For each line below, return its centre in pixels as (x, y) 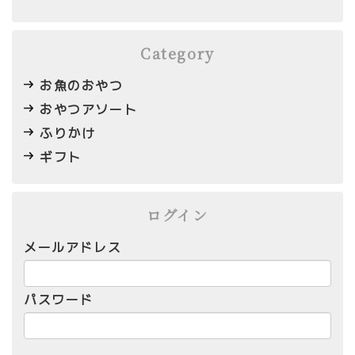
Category (177, 53)
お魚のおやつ (82, 86)
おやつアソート (89, 109)
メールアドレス (73, 247)
